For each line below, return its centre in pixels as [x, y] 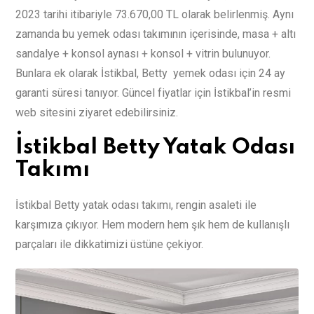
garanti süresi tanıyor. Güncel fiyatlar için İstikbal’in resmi [153, 93]
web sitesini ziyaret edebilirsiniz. [97, 112]
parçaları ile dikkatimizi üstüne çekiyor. [109, 244]
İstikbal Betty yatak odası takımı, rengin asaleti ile [136, 205]
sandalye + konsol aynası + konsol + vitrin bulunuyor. [143, 53]
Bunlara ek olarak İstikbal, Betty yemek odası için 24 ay [150, 73]
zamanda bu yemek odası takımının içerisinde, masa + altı [156, 34]
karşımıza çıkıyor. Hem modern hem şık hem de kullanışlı [152, 224]
